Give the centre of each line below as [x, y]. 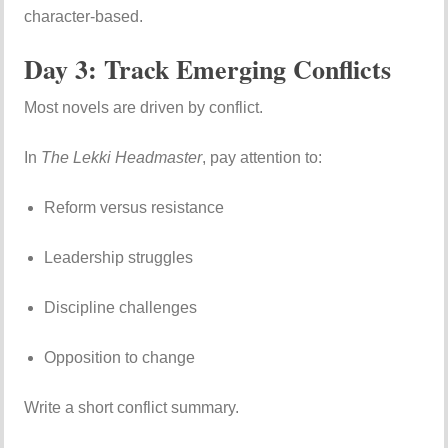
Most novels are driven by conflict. [144, 107]
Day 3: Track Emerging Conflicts [208, 69]
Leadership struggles [119, 257]
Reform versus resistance [134, 207]
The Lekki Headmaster [122, 157]
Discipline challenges [121, 307]
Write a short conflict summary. [132, 407]
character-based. [84, 16]
